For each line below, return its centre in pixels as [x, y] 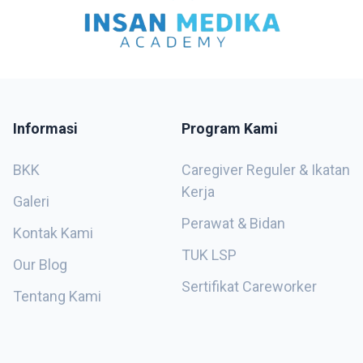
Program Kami [230, 128]
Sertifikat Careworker [249, 286]
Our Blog [40, 265]
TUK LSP [209, 255]
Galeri [31, 201]
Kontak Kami [53, 233]
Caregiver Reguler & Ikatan [266, 170]
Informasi [45, 128]
